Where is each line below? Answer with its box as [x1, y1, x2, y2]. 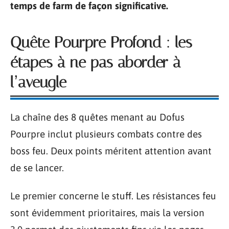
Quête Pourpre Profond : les [10, 33, 192, 52]
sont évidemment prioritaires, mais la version [10, 207, 204, 219]
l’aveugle [10, 73, 66, 91]
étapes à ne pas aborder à [10, 53, 181, 72]
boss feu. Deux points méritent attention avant [10, 145, 212, 156]
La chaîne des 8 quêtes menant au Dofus [10, 111, 185, 123]
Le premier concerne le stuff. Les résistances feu [10, 190, 216, 202]
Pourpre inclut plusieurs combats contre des [10, 128, 202, 140]
